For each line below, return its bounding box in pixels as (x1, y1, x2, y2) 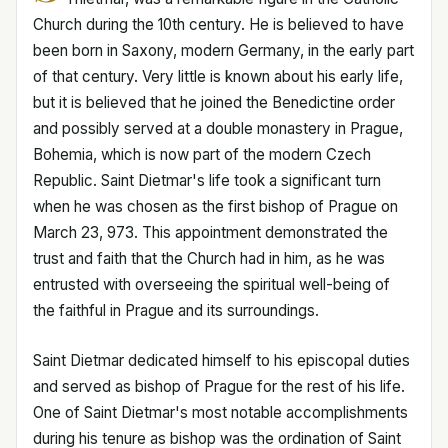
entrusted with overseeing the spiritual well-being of (33, 274, 390, 294)
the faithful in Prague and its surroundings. (33, 300, 319, 320)
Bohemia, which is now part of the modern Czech (33, 144, 371, 164)
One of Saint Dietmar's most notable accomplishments (33, 402, 408, 422)
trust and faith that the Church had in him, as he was (33, 248, 385, 268)
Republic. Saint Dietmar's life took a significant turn (33, 170, 381, 190)
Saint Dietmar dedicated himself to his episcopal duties (33, 350, 410, 370)
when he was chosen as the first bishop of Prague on (33, 196, 398, 216)
